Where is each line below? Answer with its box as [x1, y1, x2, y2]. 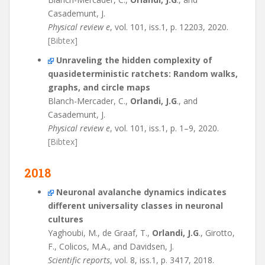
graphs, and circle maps [48, 82, 150, 93]
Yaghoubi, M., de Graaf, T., [48, 227, 152, 238]
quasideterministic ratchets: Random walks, [48, 68, 238, 79]
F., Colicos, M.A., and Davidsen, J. [48, 241, 174, 252]
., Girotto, [199, 227, 235, 238]
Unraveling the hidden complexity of [56, 54, 212, 66]
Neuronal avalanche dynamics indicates [56, 186, 227, 198]
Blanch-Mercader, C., [48, 95, 130, 106]
